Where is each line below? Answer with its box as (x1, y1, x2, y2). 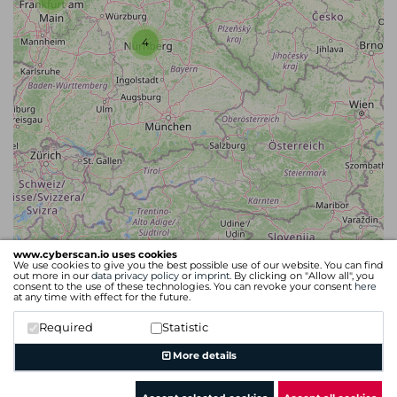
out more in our (13, 269, 91, 282)
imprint (194, 269, 230, 282)
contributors (319, 335, 379, 347)
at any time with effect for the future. (13, 291, 191, 303)
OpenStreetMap (242, 335, 319, 347)
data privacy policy (91, 269, 179, 282)
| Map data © (176, 335, 242, 347)
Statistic (161, 320, 208, 334)
